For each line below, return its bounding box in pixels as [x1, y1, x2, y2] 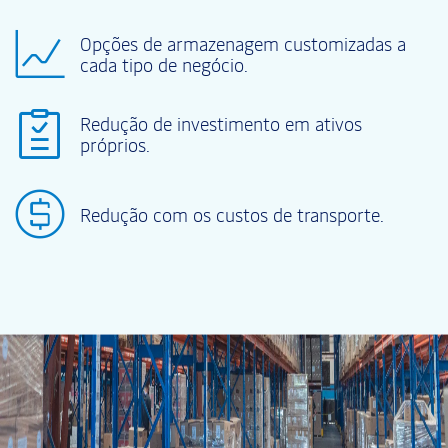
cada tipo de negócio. [80, 52, 248, 78]
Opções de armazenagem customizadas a [80, 31, 406, 57]
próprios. [80, 132, 150, 158]
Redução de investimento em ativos [80, 111, 362, 137]
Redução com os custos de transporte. [80, 201, 384, 227]
